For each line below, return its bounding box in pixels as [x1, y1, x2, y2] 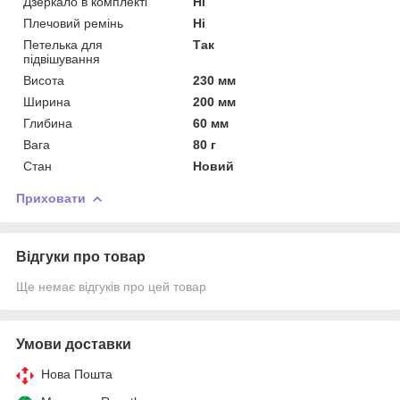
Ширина [23, 94, 71, 109]
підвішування [23, 51, 100, 66]
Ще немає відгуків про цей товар [16, 279, 206, 294]
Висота [23, 72, 64, 87]
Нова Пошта [41, 366, 112, 381]
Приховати [16, 190, 86, 205]
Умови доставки [16, 336, 131, 352]
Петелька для [23, 37, 103, 52]
